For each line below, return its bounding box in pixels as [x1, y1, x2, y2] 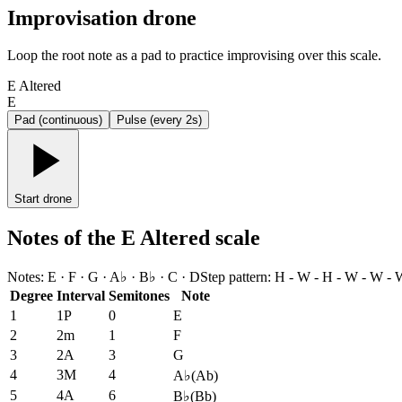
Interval [57, 288, 105, 304]
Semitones [109, 288, 170, 304]
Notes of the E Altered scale [7, 226, 260, 250]
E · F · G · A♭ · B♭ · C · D [48, 269, 200, 285]
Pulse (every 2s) [117, 113, 202, 127]
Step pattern [200, 269, 267, 285]
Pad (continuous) [14, 113, 102, 127]
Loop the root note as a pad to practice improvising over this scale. [7, 48, 381, 64]
